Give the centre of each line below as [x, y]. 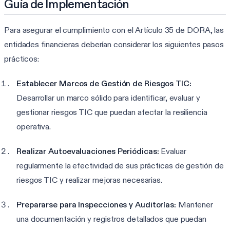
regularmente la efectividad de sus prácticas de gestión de [120, 165]
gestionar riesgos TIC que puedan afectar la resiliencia [112, 112]
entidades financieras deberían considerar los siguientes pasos [114, 44]
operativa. [34, 126]
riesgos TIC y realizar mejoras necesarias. [89, 180]
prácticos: [22, 59]
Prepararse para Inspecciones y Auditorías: [96, 204]
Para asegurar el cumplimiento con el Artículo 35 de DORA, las [114, 30]
